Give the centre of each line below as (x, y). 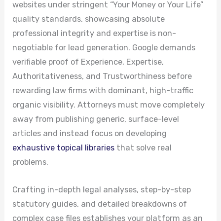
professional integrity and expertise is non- (94, 34)
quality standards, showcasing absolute (89, 19)
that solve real (143, 148)
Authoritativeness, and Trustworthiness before (102, 76)
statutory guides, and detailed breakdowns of (100, 204)
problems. (32, 162)
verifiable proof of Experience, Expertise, (88, 62)
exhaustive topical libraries (64, 148)
